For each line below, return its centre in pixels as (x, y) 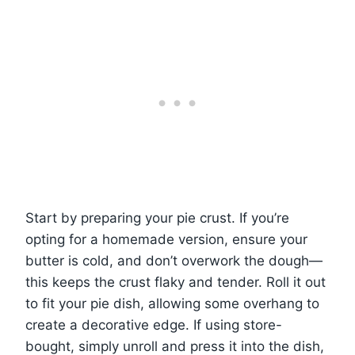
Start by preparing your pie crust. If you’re (157, 218)
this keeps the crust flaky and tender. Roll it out (176, 282)
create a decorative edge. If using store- (154, 324)
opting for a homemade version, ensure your (166, 239)
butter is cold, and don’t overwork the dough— (174, 260)
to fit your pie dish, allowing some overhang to (172, 303)
